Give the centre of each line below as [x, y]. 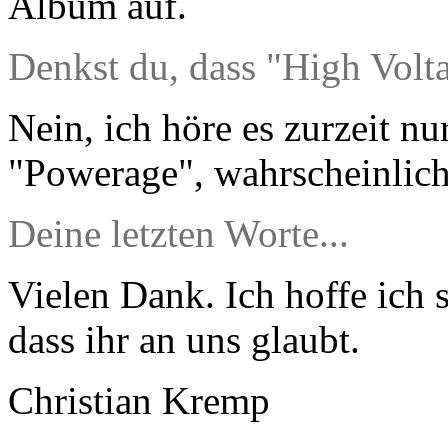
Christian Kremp [139, 400]
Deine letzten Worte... [178, 233]
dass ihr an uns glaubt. [184, 339]
